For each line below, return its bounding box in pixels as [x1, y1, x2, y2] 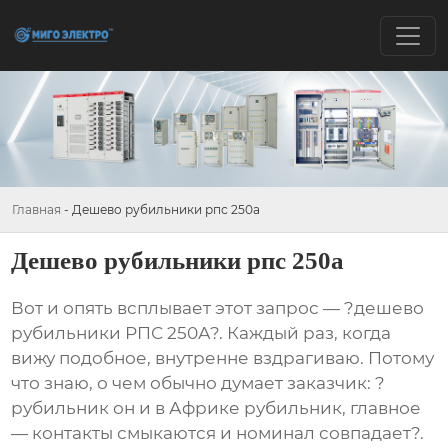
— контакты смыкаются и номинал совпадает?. [11, 423, 425, 444]
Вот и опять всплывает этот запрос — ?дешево [11, 298, 425, 319]
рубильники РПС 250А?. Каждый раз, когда [11, 323, 392, 344]
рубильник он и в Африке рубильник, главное [11, 398, 422, 419]
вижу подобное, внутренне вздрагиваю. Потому [11, 348, 435, 369]
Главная [12, 201, 61, 217]
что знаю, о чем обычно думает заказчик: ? [11, 373, 386, 394]
